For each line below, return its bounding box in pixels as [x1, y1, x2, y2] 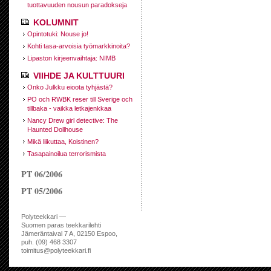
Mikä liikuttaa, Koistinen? [27, 138, 99, 145]
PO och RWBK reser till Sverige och [27, 96, 132, 103]
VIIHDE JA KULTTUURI [33, 71, 125, 80]
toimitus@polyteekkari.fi [21, 247, 91, 254]
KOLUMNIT [33, 18, 79, 27]
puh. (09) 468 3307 [21, 238, 77, 246]
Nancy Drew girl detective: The [27, 117, 118, 124]
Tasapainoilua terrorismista [27, 150, 106, 157]
